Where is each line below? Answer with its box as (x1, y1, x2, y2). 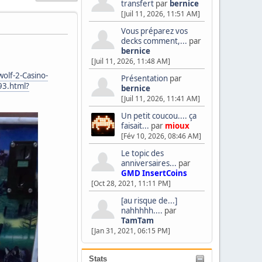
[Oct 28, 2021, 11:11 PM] (91, 178, 171, 188)
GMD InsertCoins (121, 168, 187, 178)
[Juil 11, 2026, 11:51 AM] (121, 9, 200, 19)
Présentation (121, 73, 170, 84)
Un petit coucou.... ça (121, 111, 196, 121)
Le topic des (121, 148, 164, 158)
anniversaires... (121, 158, 177, 168)
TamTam (121, 215, 154, 226)
